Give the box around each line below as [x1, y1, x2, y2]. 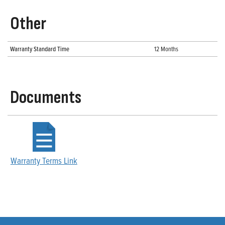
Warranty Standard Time [10, 44, 69, 54]
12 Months [154, 44, 178, 54]
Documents [10, 87, 81, 109]
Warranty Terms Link [10, 154, 77, 167]
